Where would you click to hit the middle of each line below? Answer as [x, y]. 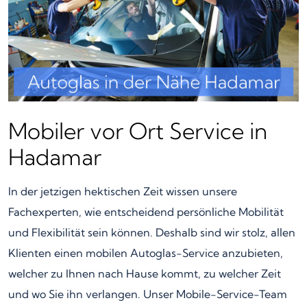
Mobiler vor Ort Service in [138, 131]
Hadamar [55, 157]
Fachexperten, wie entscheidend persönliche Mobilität [146, 211]
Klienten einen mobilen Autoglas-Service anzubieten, [146, 253]
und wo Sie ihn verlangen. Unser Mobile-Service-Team [148, 294]
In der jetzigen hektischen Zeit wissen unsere [123, 191]
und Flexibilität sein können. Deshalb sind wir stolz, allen [152, 232]
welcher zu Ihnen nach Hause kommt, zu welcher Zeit [145, 273]
